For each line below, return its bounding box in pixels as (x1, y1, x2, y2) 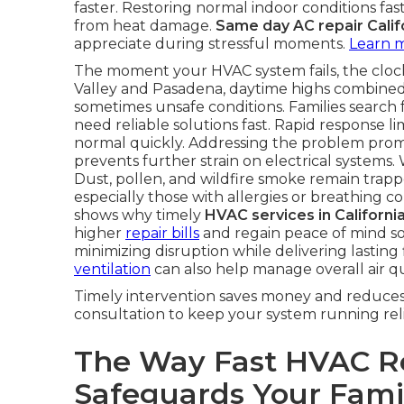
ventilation (74, 261, 151, 278)
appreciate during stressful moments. (74, 35, 349, 52)
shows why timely (74, 207, 205, 224)
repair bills (125, 225, 199, 242)
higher (74, 225, 125, 242)
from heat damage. (74, 17, 216, 34)
